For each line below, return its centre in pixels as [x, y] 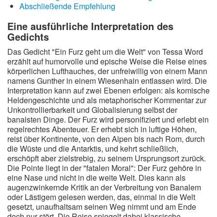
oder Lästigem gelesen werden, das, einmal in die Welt [101, 197]
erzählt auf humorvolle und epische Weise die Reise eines [107, 61]
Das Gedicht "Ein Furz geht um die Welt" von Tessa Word [105, 52]
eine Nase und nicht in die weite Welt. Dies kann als [96, 178]
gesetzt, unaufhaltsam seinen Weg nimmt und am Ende [102, 207]
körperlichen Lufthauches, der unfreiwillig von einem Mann [107, 71]
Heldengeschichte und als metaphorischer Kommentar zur [107, 100]
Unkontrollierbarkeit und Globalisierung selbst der [92, 110]
